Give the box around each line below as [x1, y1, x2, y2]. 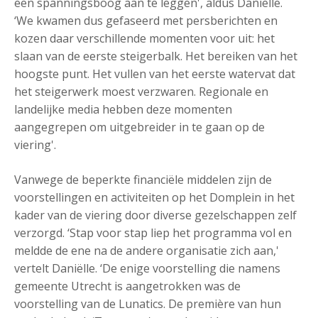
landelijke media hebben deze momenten [14, 102, 232, 117]
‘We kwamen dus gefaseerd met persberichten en [14, 13, 278, 28]
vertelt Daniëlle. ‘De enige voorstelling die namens [14, 261, 280, 276]
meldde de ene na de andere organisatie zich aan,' [14, 243, 279, 258]
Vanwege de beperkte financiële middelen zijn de [14, 172, 272, 187]
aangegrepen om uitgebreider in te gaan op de [14, 119, 265, 135]
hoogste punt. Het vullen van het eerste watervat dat [14, 66, 295, 82]
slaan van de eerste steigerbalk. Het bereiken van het [14, 48, 297, 64]
